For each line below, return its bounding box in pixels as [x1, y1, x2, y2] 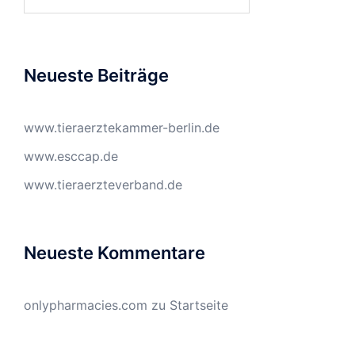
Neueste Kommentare [24, 242, 205, 263]
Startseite [170, 297, 228, 313]
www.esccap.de [24, 148, 118, 164]
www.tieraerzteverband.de [24, 177, 182, 193]
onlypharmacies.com [24, 297, 147, 313]
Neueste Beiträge [24, 65, 169, 86]
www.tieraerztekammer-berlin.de [24, 120, 219, 136]
